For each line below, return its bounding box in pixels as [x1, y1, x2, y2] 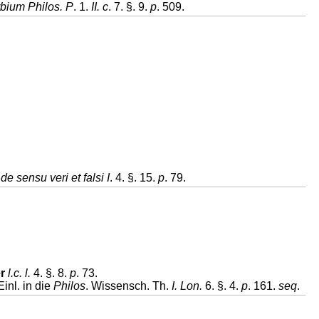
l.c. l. [8, 267, 31, 279]
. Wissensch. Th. [85, 280, 172, 292]
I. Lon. [172, 280, 205, 292]
